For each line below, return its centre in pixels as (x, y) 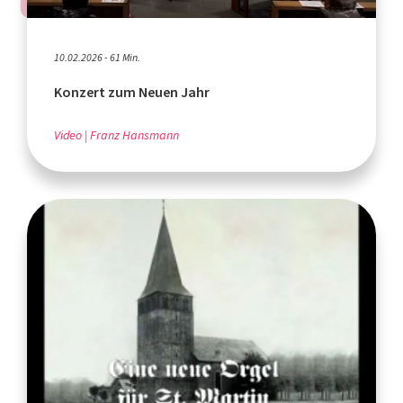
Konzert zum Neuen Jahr (132, 92)
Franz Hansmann (134, 135)
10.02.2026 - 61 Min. (97, 57)
